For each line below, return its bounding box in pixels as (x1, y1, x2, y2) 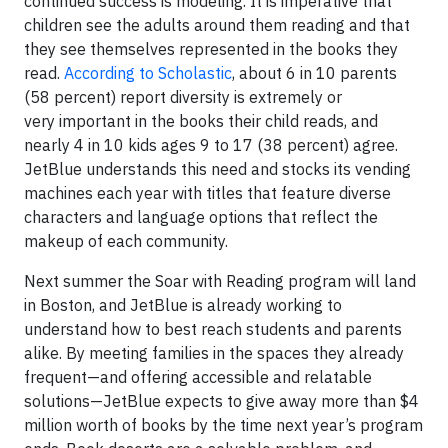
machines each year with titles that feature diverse (24, 183, 391, 203)
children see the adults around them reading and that (24, 15, 410, 35)
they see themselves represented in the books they (24, 39, 398, 59)
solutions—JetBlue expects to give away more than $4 (24, 391, 419, 411)
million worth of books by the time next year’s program (24, 415, 423, 435)
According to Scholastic (64, 63, 232, 83)
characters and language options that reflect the (24, 207, 378, 227)
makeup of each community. (24, 231, 232, 251)
